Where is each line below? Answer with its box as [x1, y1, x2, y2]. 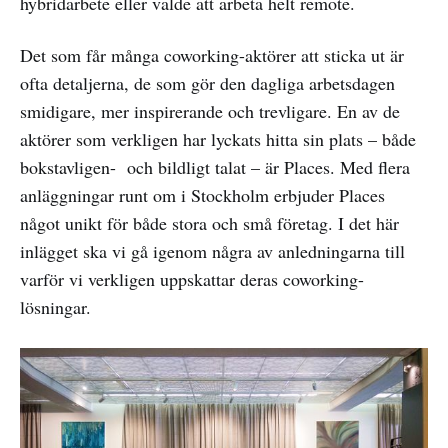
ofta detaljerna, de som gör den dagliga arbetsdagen [20, 71, 395, 96]
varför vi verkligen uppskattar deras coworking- [20, 267, 364, 292]
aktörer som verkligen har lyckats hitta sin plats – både [20, 127, 416, 152]
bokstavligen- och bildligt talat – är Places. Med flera [20, 155, 410, 180]
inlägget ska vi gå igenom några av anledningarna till [20, 239, 405, 264]
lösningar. [20, 295, 91, 320]
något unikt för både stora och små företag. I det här [20, 211, 399, 236]
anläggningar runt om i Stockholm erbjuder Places [20, 183, 385, 208]
